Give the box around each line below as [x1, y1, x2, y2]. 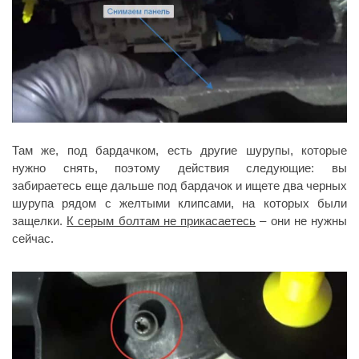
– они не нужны [256, 213, 348, 228]
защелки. [12, 213, 67, 228]
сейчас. [12, 231, 54, 245]
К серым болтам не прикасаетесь [67, 213, 256, 228]
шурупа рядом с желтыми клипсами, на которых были [12, 196, 347, 210]
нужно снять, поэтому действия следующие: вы [12, 160, 347, 175]
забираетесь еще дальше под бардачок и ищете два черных [12, 178, 347, 192]
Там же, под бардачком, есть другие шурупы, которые [12, 143, 347, 157]
